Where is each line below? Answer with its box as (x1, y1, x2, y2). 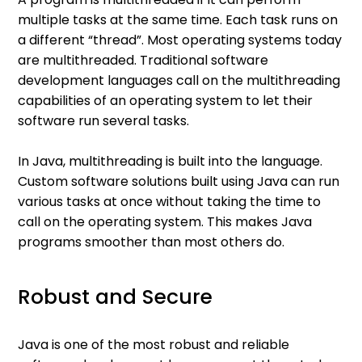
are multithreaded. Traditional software (18, 50, 269, 69)
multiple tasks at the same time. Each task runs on (18, 10, 339, 29)
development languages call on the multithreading (18, 70, 341, 90)
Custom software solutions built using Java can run (18, 171, 340, 191)
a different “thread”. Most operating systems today (18, 30, 343, 49)
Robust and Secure (18, 282, 213, 311)
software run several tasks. (18, 111, 190, 130)
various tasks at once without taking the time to (18, 192, 322, 211)
